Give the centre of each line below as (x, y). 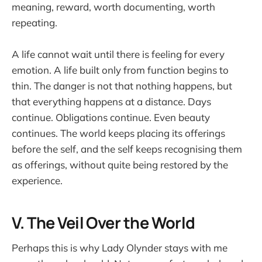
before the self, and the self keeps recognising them (127, 149)
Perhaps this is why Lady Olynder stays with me (120, 247)
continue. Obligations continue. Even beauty (111, 117)
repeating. (35, 22)
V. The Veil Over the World (104, 223)
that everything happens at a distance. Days (111, 101)
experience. (37, 180)
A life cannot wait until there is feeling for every (118, 54)
